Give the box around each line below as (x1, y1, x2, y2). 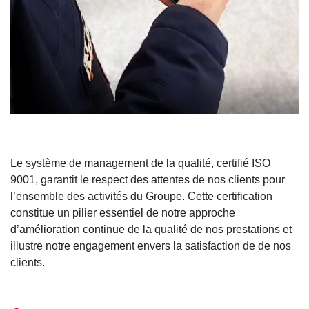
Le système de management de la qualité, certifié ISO (10, 157, 270, 169)
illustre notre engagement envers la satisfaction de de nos (10, 239, 291, 252)
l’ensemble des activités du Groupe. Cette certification (10, 190, 272, 202)
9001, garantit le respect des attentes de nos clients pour (10, 173, 285, 186)
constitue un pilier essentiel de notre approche (10, 206, 235, 219)
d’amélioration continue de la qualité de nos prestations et (10, 223, 292, 235)
